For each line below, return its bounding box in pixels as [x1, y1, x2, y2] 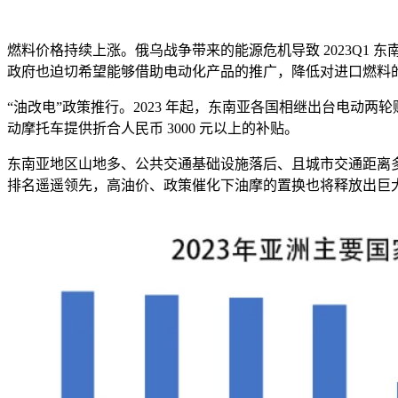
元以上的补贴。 [199, 120, 298, 136]
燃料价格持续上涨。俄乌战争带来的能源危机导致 [7, 42, 320, 58]
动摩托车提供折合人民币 [7, 120, 163, 136]
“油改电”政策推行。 [7, 99, 133, 115]
